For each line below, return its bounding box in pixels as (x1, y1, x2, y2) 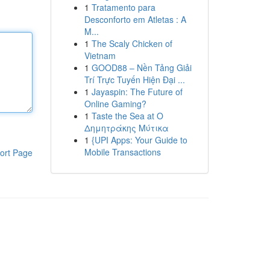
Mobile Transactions (84, 146, 161, 158)
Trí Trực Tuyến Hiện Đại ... (84, 74, 185, 86)
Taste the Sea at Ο (91, 110, 163, 122)
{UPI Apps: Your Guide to (91, 134, 187, 146)
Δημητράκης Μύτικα (84, 122, 169, 134)
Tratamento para (91, 1, 155, 13)
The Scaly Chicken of (91, 37, 172, 49)
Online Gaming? (84, 98, 146, 110)
